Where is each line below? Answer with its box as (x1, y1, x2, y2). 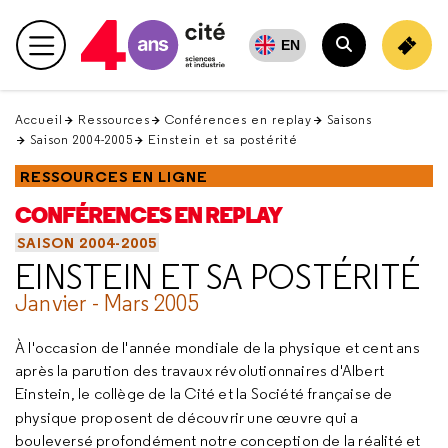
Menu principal (40, 42, 181, 66)
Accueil (15, 111, 63, 128)
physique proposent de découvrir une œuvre (15, 408, 323, 427)
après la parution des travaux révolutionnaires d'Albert (15, 361, 385, 380)
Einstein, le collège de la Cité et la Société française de (15, 384, 393, 403)
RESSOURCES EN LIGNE (20, 167, 208, 186)
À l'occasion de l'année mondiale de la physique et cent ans (15, 338, 420, 357)
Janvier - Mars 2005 (15, 289, 199, 317)
